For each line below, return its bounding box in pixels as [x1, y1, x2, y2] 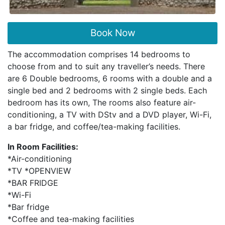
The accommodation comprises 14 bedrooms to [8, 49, 190, 59]
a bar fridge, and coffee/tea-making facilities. [8, 122, 180, 132]
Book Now [90, 27, 135, 39]
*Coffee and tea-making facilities [8, 214, 134, 224]
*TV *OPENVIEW [8, 166, 71, 176]
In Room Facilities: [8, 142, 78, 152]
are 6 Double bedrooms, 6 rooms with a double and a [8, 73, 212, 83]
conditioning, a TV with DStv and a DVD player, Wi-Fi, [8, 109, 211, 120]
